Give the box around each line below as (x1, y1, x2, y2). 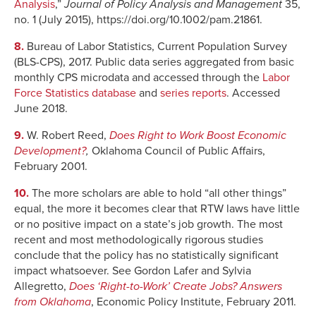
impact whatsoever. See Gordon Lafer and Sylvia (14, 264, 251, 279)
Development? (14, 144, 86, 159)
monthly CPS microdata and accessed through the (14, 71, 262, 85)
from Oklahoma (14, 295, 91, 310)
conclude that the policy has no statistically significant (14, 248, 279, 263)
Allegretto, (14, 279, 69, 294)
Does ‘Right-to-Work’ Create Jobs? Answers (69, 279, 282, 294)
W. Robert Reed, (27, 128, 109, 143)
